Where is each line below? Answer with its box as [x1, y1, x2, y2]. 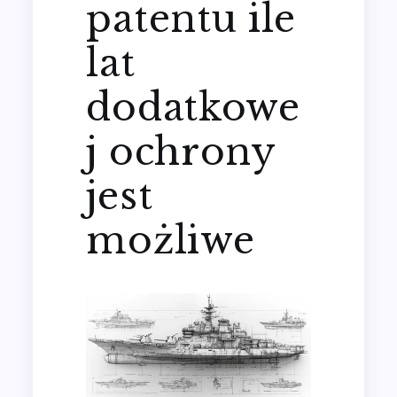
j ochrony [86, 128, 276, 175]
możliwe [86, 216, 255, 263]
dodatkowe [86, 83, 300, 130]
